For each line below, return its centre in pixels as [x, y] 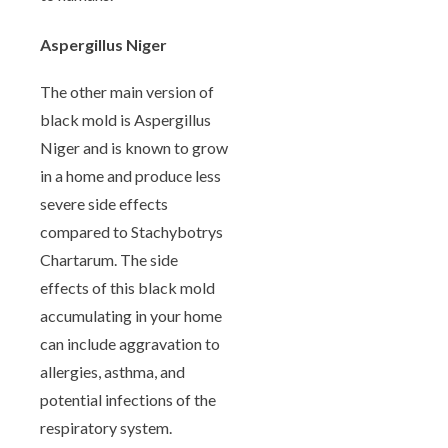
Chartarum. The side [109, 260]
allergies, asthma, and [112, 372]
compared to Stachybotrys [131, 232]
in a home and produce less [130, 176]
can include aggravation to [130, 344]
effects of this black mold [127, 288]
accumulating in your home [131, 316]
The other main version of [127, 92]
